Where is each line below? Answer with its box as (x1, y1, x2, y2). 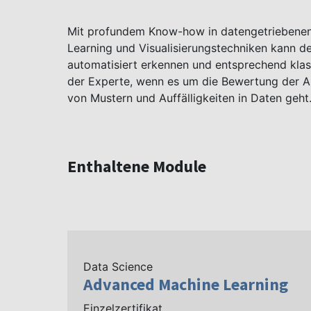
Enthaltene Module (67, 155, 206, 177)
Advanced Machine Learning (83, 274, 288, 295)
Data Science (83, 260, 153, 274)
